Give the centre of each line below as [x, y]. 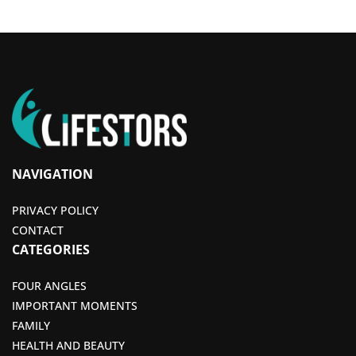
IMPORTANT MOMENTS [75, 305]
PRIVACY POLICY [55, 210]
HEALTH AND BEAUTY [68, 345]
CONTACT [38, 230]
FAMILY [31, 325]
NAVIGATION [52, 174]
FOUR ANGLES [49, 285]
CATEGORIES [51, 249]
